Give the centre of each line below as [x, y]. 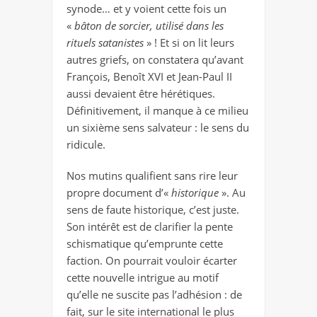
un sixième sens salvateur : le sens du [158, 128]
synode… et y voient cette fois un [146, 9]
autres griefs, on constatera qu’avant [155, 60]
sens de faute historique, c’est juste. [153, 210]
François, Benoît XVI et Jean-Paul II [149, 77]
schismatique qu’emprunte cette [145, 244]
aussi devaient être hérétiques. [141, 94]
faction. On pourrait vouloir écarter [152, 261]
